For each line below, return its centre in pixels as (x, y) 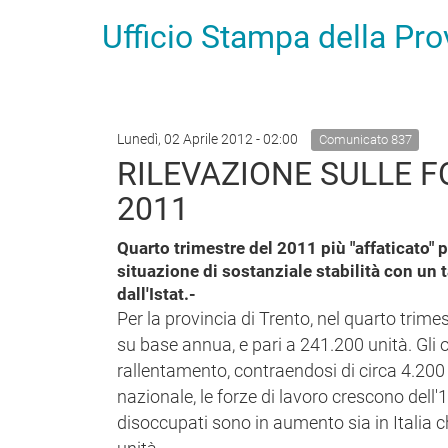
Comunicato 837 (365, 139)
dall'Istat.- (156, 294)
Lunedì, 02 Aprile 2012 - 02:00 (209, 139)
